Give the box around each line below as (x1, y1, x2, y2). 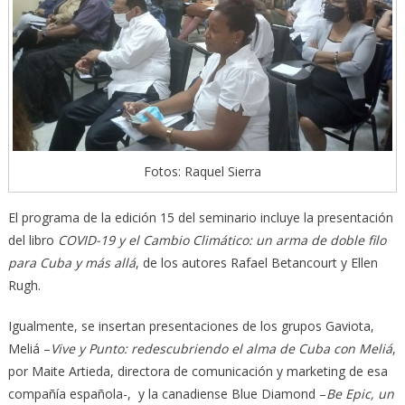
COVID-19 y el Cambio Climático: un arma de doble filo (57, 231, 386, 249)
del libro (7, 231, 58, 249)
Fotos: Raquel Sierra (144, 162, 261, 180)
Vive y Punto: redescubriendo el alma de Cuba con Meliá (50, 339, 392, 357)
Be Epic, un (325, 384, 394, 402)
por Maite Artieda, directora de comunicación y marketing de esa (7, 362, 388, 380)
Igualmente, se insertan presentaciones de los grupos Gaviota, (7, 316, 374, 334)
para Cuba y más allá (7, 253, 136, 271)
